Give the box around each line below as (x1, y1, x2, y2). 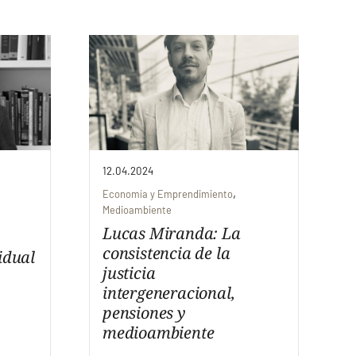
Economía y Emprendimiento (103, 188, 233, 201)
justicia (103, 262, 156, 284)
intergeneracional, (103, 282, 235, 304)
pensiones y (103, 302, 186, 324)
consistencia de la (103, 242, 230, 265)
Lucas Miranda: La (103, 222, 241, 245)
